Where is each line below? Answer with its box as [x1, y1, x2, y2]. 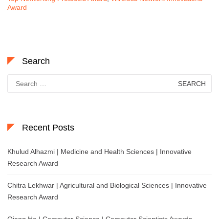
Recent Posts [22, 122, 74, 132]
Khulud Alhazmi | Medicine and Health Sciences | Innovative [7, 147, 192, 155]
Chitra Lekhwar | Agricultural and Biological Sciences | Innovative [7, 181, 207, 189]
